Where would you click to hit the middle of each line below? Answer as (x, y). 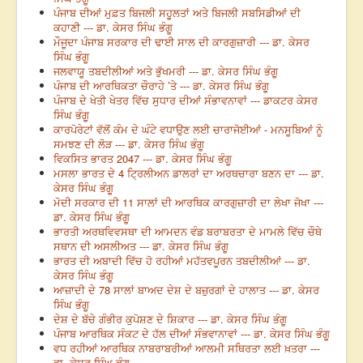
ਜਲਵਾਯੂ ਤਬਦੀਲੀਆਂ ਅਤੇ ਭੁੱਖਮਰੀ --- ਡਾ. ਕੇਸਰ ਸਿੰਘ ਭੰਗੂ (166, 71)
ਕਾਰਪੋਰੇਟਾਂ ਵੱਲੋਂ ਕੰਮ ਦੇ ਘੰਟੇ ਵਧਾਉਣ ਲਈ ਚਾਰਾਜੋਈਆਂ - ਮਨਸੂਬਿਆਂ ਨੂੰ (188, 130)
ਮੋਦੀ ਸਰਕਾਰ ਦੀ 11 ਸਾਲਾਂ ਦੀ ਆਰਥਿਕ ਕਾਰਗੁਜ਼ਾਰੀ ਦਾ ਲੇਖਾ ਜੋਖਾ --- (188, 203)
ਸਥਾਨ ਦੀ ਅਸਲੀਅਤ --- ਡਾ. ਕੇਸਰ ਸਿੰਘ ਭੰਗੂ (141, 246)
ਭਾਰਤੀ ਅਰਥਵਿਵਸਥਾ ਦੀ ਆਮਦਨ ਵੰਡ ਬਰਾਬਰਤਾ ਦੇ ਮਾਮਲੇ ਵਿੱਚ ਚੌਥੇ (188, 232)
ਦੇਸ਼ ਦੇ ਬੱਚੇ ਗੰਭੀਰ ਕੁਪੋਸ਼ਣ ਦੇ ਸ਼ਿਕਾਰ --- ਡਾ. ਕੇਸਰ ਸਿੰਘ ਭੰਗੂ (170, 319)
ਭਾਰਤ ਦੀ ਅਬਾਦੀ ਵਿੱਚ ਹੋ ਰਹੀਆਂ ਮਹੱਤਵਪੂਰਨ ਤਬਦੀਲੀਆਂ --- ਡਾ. (182, 261)
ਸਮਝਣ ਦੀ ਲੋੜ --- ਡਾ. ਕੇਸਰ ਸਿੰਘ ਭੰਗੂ (129, 144)
